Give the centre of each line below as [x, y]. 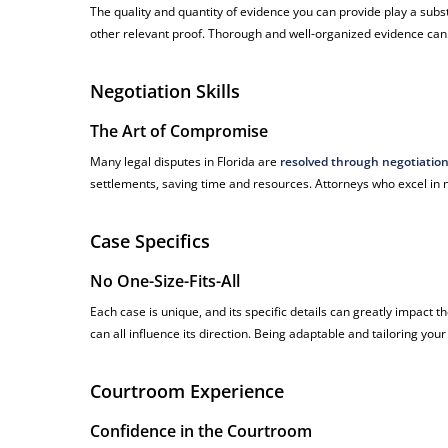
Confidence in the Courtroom [201, 431]
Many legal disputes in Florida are [185, 162]
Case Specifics [150, 241]
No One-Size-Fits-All [165, 281]
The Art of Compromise [179, 131]
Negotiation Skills [165, 91]
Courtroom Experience [187, 391]
